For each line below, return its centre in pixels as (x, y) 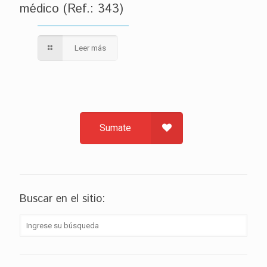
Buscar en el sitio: (62, 199)
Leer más (91, 48)
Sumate (116, 128)
